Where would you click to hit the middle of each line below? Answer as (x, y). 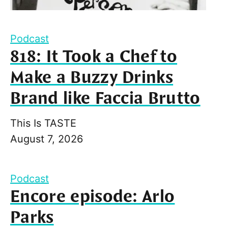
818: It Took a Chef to (94, 57)
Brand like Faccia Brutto (105, 98)
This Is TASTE (43, 123)
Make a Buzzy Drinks (92, 78)
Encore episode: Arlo (93, 197)
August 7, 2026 (47, 139)
